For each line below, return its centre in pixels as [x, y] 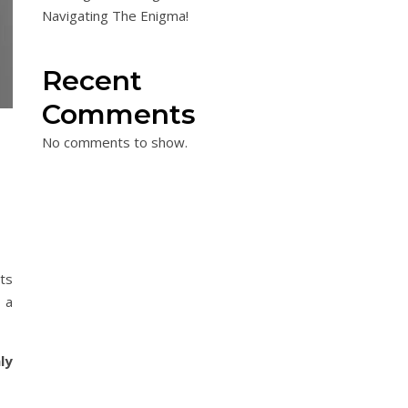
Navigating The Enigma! [115, 15]
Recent [92, 81]
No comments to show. [115, 142]
